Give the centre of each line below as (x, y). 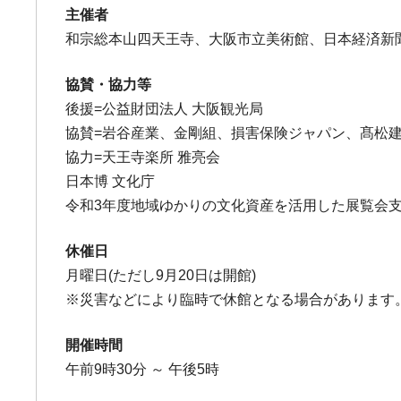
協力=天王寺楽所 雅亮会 (143, 157)
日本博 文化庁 (111, 181)
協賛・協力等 (109, 85)
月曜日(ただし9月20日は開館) (161, 275)
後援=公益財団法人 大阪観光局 (165, 109)
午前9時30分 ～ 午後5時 (143, 369)
